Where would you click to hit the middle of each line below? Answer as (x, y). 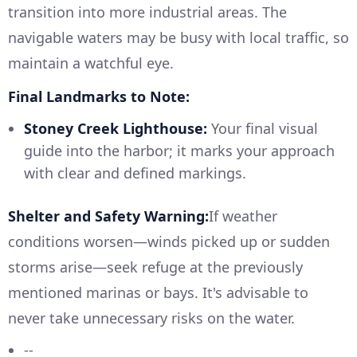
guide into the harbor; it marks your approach (179, 150)
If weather (243, 216)
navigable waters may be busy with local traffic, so (178, 37)
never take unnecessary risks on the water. (151, 318)
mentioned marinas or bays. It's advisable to (158, 292)
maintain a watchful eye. (91, 63)
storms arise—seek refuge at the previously (155, 267)
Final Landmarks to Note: (99, 96)
